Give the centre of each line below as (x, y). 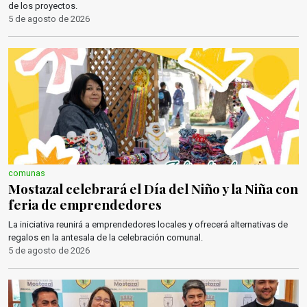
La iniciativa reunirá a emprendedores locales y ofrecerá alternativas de (148, 224)
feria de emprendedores (85, 204)
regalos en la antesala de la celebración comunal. (106, 237)
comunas (27, 173)
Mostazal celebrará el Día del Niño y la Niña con (153, 188)
